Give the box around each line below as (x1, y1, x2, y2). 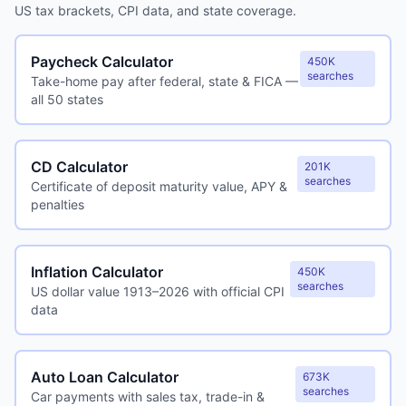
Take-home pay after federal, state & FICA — (31, 73, 298, 89)
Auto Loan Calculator (31, 368, 179, 386)
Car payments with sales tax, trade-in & (31, 389, 265, 404)
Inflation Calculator (31, 263, 163, 281)
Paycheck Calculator (31, 53, 173, 71)
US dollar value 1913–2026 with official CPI (31, 284, 285, 299)
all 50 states (31, 92, 103, 107)
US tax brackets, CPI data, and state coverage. (14, 3, 296, 18)
